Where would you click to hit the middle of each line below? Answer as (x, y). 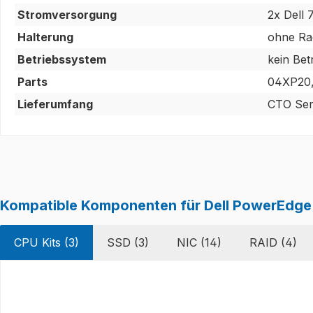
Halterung (45, 37)
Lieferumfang (55, 104)
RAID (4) (273, 242)
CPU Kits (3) (46, 242)
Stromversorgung (67, 14)
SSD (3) (128, 242)
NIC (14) (199, 242)
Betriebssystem (62, 59)
